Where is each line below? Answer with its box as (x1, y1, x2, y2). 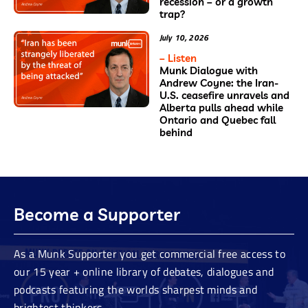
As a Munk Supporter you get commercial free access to (14, 245, 285, 262)
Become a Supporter (14, 203, 180, 225)
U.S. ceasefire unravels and (159, 89, 289, 102)
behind (159, 126, 192, 140)
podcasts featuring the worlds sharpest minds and (14, 280, 258, 298)
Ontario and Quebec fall (159, 113, 276, 127)
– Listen (159, 52, 197, 65)
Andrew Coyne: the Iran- (159, 76, 278, 90)
